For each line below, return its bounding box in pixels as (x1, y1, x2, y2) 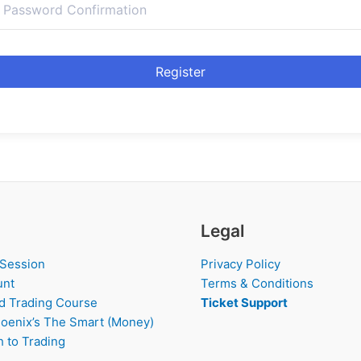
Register (156, 63, 205, 80)
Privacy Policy (201, 256, 280, 272)
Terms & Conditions (201, 276, 313, 292)
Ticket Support (201, 295, 288, 311)
